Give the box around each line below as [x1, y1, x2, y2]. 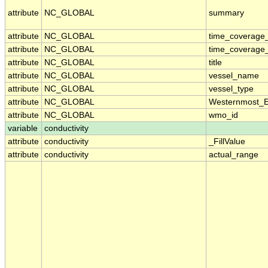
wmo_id [209, 111, 238, 120]
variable [8, 124, 38, 133]
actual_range [209, 150, 258, 160]
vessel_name [209, 71, 259, 81]
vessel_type [209, 84, 254, 94]
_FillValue [209, 137, 245, 147]
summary [209, 8, 244, 18]
